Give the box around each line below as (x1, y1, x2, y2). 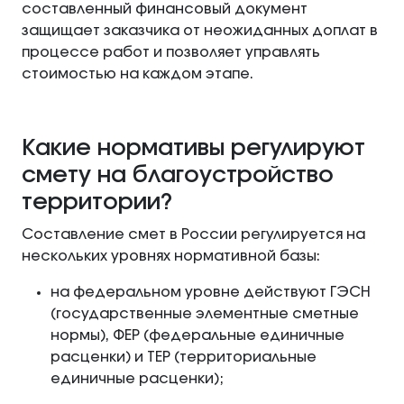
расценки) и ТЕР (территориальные (50, 350, 317, 365)
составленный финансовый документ (22, 2, 308, 17)
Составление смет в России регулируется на (22, 227, 365, 243)
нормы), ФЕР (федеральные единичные (50, 328, 344, 344)
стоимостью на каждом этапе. (22, 67, 253, 82)
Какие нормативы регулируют (22, 137, 365, 161)
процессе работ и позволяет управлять (22, 45, 320, 60)
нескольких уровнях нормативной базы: (22, 249, 320, 264)
